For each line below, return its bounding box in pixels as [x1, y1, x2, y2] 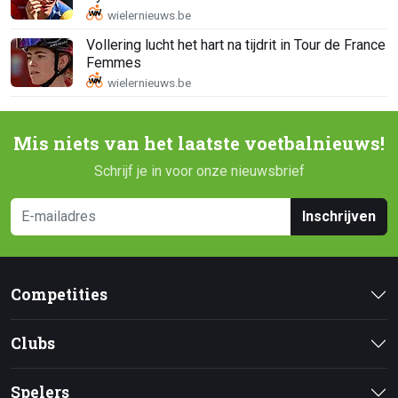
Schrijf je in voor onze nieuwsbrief [93, 163, 305, 180]
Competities [11, 284, 107, 306]
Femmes [86, 53, 141, 71]
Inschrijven [302, 208, 376, 226]
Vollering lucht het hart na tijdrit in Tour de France [86, 36, 386, 53]
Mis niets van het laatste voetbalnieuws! [13, 131, 385, 156]
